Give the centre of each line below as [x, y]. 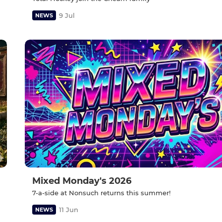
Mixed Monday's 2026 [82, 181]
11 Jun [69, 210]
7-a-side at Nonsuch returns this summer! [101, 193]
